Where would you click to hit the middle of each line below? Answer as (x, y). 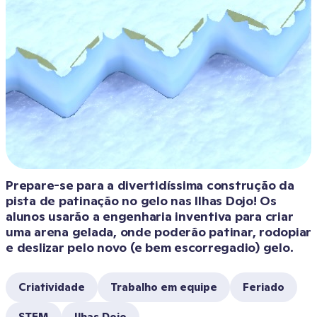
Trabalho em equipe (164, 287)
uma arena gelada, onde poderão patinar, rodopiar (158, 232)
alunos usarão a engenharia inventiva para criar (150, 216)
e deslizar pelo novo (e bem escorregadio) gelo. (150, 247)
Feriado (264, 287)
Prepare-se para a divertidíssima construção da (150, 185)
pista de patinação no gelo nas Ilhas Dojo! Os (141, 201)
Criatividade (52, 287)
